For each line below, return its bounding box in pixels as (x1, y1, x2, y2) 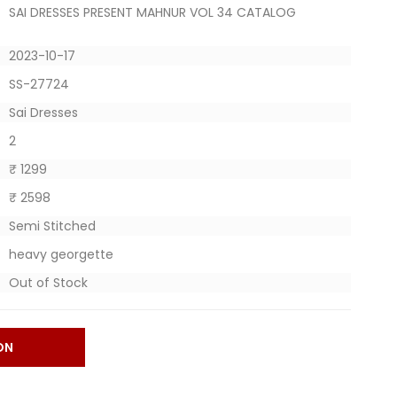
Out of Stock (8, 274, 88, 292)
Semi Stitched (8, 217, 96, 235)
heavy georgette (8, 245, 113, 263)
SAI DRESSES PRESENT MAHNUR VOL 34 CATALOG (8, 4, 296, 21)
